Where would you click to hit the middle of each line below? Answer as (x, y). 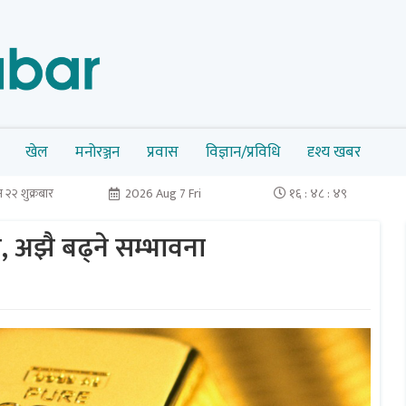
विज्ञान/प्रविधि (243, 152)
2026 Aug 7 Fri (164, 193)
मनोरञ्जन (97, 152)
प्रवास (163, 152)
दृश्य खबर (334, 152)
